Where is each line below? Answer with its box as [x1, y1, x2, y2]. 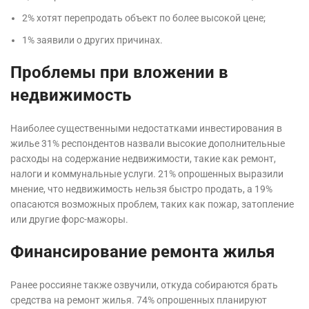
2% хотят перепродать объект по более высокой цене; [22, 12, 266, 24]
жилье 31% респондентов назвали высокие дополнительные [10, 138, 285, 150]
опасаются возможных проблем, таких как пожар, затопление [10, 199, 294, 210]
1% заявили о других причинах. [22, 34, 163, 46]
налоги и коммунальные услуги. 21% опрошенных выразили [10, 168, 283, 180]
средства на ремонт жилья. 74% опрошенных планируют [10, 295, 267, 306]
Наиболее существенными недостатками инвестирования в [10, 123, 282, 134]
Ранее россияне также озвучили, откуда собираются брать [10, 279, 278, 291]
